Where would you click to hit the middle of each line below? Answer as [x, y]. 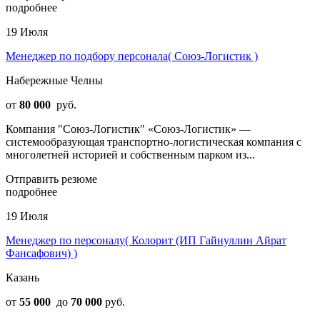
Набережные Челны [54, 80]
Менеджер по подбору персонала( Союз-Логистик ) [132, 56]
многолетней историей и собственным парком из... [130, 154]
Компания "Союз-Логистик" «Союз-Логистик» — [128, 129]
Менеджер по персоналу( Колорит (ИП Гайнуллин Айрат [146, 240]
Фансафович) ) [41, 253]
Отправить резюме [51, 179]
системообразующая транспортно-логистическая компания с [154, 141]
